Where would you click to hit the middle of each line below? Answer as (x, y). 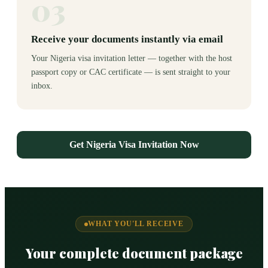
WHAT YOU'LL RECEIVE (136, 224)
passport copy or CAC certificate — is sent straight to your (131, 72)
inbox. (42, 86)
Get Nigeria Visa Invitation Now (134, 144)
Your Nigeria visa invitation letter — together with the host (132, 58)
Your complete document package (134, 253)
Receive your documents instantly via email (127, 39)
